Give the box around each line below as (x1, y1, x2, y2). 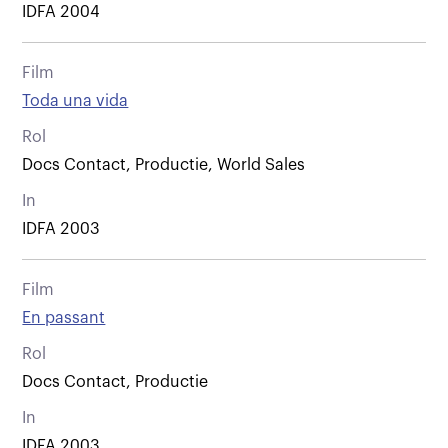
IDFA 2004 (22, 3, 101, 20)
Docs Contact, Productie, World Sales (22, 156, 306, 173)
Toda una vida (22, 92, 129, 109)
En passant (22, 309, 106, 326)
